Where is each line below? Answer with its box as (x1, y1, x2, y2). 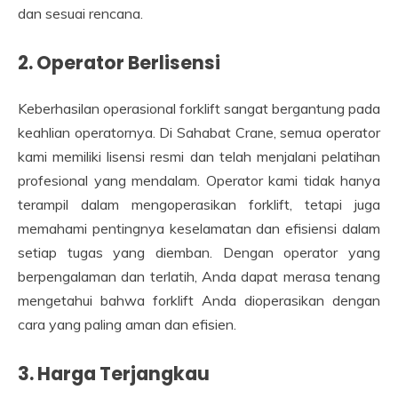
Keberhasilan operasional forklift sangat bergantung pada (18, 99, 380, 118)
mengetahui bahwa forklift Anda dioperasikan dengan (18, 291, 380, 310)
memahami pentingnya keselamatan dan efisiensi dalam (18, 219, 380, 238)
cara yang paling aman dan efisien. (18, 315, 236, 334)
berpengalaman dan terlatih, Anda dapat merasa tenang (18, 267, 380, 286)
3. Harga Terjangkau (18, 361, 210, 387)
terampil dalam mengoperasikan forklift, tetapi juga (18, 195, 380, 214)
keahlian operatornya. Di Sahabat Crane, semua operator (18, 123, 380, 142)
